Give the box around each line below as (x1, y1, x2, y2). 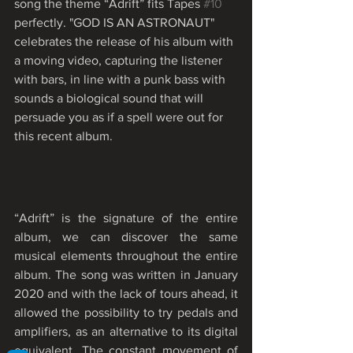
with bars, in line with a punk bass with (14, 72, 229, 86)
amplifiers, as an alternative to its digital (14, 325, 238, 339)
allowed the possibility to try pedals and (14, 306, 238, 320)
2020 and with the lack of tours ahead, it (14, 287, 238, 301)
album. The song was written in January (14, 268, 238, 282)
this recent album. (14, 128, 116, 143)
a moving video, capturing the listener (14, 53, 225, 67)
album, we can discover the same (14, 230, 238, 244)
